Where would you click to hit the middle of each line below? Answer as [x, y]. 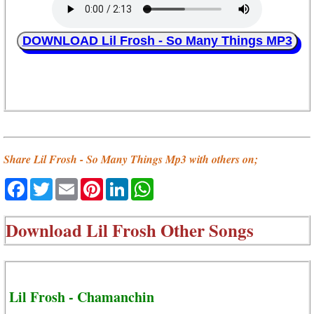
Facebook [57, 184]
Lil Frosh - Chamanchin [82, 296]
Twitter [73, 184]
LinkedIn [154, 184]
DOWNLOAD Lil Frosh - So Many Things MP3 [157, 41]
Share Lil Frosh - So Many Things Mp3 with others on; [131, 159]
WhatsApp [185, 184]
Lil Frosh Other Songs [170, 230]
